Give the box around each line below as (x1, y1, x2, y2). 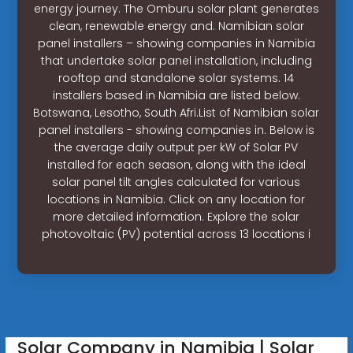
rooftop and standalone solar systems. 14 (58, 69, 295, 86)
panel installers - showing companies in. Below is (38, 121, 314, 138)
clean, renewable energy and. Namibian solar (48, 17, 304, 34)
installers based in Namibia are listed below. (52, 87, 300, 103)
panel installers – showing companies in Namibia (37, 35, 315, 51)
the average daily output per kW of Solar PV (54, 139, 299, 155)
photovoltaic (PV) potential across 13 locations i (42, 225, 311, 242)
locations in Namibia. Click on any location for (47, 191, 306, 207)
